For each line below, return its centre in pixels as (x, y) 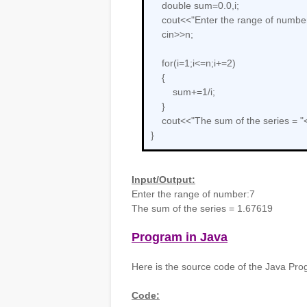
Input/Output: (163, 180)
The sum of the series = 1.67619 (202, 208)
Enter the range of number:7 (193, 194)
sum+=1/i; (183, 92)
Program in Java (180, 237)
